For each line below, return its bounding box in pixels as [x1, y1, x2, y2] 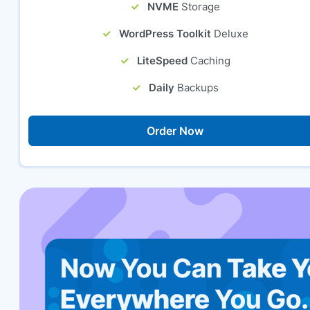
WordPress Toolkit [118, 26, 211, 40]
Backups [176, 80, 219, 94]
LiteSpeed [136, 53, 188, 67]
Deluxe [213, 26, 248, 40]
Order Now [146, 123, 203, 138]
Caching [190, 53, 230, 67]
